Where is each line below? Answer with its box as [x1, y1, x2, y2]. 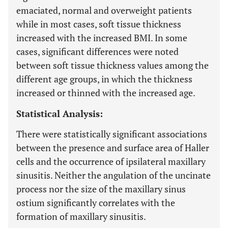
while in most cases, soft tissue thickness [16, 18, 181, 30]
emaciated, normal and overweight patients [16, 4, 192, 16]
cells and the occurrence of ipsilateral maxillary [16, 155, 206, 167]
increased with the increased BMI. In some [16, 32, 187, 44]
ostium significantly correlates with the [16, 196, 175, 209]
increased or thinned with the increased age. [16, 87, 195, 99]
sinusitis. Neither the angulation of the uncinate [16, 169, 211, 181]
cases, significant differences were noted [16, 45, 179, 58]
